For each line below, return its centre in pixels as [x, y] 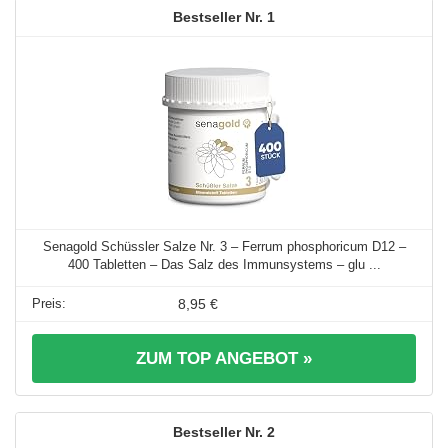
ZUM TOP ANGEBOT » [224, 359]
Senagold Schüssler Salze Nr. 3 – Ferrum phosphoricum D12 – [224, 247]
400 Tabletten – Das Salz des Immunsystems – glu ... [224, 265]
